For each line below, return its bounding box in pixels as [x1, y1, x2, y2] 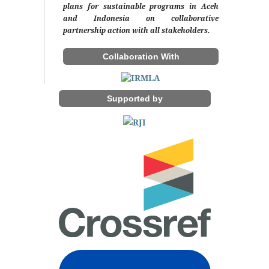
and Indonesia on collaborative [63, 13, 219, 23]
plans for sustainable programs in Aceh [63, 1, 219, 11]
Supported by [106, 94, 163, 104]
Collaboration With [102, 52, 180, 62]
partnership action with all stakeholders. [63, 25, 210, 35]
